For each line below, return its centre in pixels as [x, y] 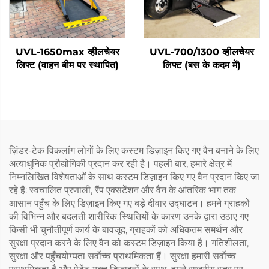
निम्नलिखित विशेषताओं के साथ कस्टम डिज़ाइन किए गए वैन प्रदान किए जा [134, 177]
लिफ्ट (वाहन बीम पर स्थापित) [67, 65]
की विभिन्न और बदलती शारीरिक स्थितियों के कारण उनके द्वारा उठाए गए [129, 216]
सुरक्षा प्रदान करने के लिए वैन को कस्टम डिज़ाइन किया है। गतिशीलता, [129, 243]
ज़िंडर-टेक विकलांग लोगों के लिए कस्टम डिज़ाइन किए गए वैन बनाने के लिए [134, 150]
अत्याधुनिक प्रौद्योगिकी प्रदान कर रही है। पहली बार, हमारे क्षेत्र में [120, 163]
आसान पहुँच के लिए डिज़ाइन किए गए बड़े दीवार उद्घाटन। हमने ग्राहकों [129, 203]
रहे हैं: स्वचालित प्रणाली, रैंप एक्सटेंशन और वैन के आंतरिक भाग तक [122, 190]
